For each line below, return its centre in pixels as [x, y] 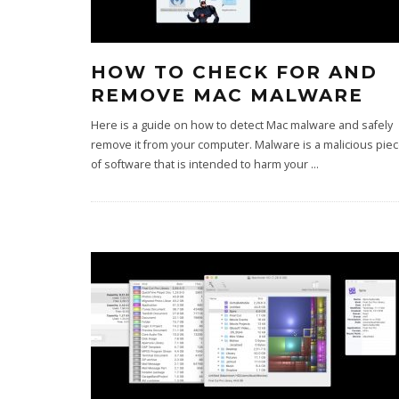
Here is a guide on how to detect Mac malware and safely [242, 125]
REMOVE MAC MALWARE [227, 95]
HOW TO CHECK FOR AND [234, 72]
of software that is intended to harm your [201, 164]
